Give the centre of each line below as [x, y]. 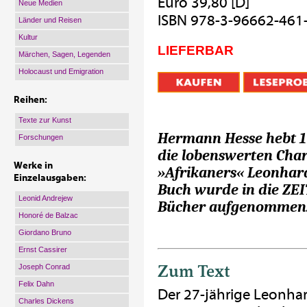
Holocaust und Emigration [61, 71]
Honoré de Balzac [48, 215]
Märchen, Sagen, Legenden [64, 54]
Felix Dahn [36, 284]
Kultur [28, 37]
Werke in [33, 166]
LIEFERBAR [196, 50]
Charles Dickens [46, 301]
